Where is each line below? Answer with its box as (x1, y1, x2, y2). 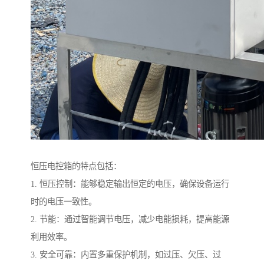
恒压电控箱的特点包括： (31, 161, 121, 171)
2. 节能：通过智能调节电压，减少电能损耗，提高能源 (31, 214, 229, 225)
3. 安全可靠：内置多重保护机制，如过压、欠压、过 (31, 250, 221, 260)
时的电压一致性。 (31, 197, 97, 207)
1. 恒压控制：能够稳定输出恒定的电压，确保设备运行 (31, 179, 229, 189)
